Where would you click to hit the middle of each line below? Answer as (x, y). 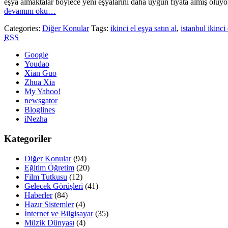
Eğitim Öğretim (49, 167)
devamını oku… (30, 11)
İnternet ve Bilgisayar (59, 213)
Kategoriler (28, 138)
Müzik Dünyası (49, 222)
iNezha (36, 119)
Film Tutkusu (46, 177)
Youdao (37, 64)
